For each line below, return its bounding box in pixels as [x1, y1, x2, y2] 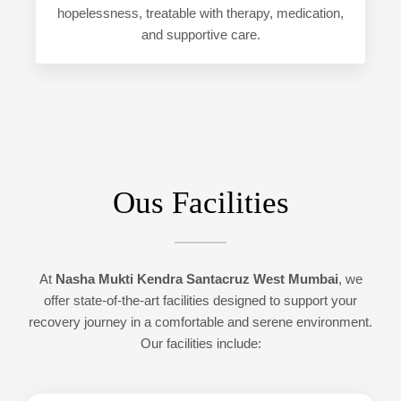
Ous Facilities [112, 185, 289, 221]
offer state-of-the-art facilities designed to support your [44, 294, 357, 309]
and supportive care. [141, 28, 260, 43]
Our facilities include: [140, 337, 261, 352]
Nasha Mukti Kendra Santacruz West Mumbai [55, 272, 338, 287]
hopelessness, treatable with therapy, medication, [57, 6, 344, 21]
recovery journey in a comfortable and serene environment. [29, 315, 372, 330]
